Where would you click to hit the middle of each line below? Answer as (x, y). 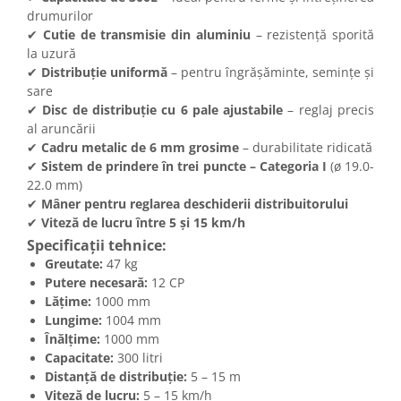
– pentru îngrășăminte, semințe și (271, 73)
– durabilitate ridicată (306, 148)
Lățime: (68, 302)
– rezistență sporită (312, 35)
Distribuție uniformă (104, 73)
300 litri (138, 358)
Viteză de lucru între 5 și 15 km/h (143, 223)
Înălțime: (73, 339)
